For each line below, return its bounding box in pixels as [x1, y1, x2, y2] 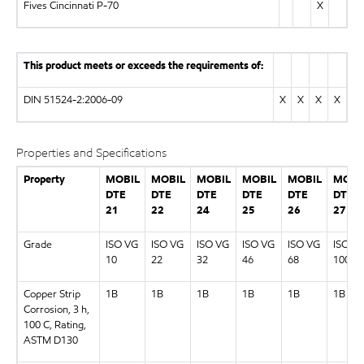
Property [23, 171, 65, 187]
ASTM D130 [23, 332, 78, 348]
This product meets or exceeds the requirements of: [23, 58, 263, 74]
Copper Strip [23, 286, 80, 301]
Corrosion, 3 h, [23, 301, 89, 317]
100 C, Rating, [23, 317, 86, 332]
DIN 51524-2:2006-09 [23, 93, 123, 108]
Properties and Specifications [16, 145, 167, 162]
